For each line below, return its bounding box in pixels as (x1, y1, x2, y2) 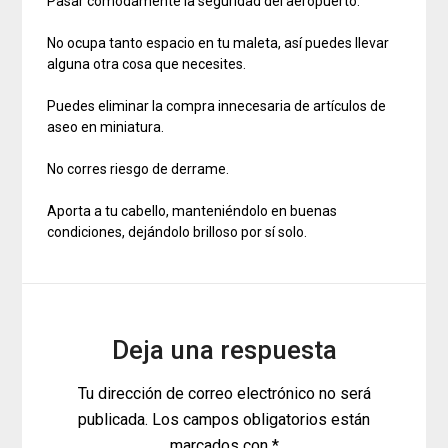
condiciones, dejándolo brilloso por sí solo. (47, 224, 308, 241)
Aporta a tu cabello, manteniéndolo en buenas (47, 203, 338, 220)
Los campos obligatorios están (148, 410, 370, 430)
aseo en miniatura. (47, 119, 165, 136)
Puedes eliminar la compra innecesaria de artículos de (47, 98, 387, 115)
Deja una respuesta (111, 335, 337, 366)
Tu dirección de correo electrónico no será (77, 384, 371, 404)
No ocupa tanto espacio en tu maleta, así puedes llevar (47, 35, 390, 52)
